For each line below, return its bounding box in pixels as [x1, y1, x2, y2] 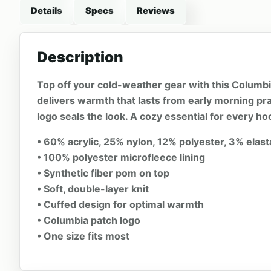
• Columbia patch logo [37, 214, 140, 226]
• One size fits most [37, 229, 129, 242]
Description [37, 48, 123, 66]
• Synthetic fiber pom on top [37, 166, 169, 179]
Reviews [137, 5, 175, 16]
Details [31, 5, 62, 16]
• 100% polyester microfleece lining [37, 151, 205, 163]
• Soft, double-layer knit [37, 182, 149, 195]
